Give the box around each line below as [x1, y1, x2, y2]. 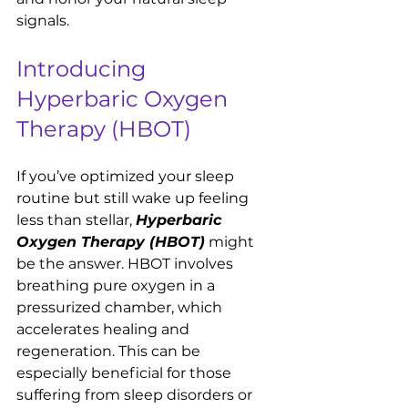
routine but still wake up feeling [16, 189, 252, 208]
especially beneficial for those [16, 364, 235, 382]
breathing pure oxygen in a [16, 277, 219, 295]
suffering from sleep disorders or [16, 386, 256, 404]
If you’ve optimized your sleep [16, 168, 238, 186]
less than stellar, [16, 211, 136, 229]
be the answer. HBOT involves [16, 255, 237, 273]
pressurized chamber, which [16, 299, 226, 317]
